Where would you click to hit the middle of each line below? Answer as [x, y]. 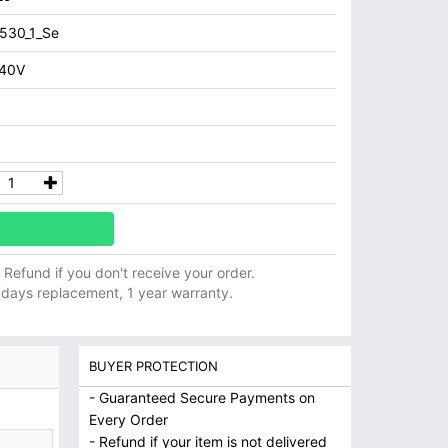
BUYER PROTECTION [153, 366]
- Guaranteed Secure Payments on [201, 397]
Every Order [128, 419]
